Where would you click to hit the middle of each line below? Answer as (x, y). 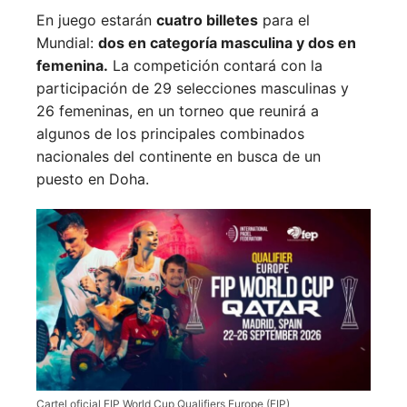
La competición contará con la (215, 66)
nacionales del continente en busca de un (179, 157)
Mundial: (67, 43)
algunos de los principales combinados (170, 134)
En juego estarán (96, 20)
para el (284, 20)
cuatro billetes (207, 20)
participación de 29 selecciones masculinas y (193, 89)
